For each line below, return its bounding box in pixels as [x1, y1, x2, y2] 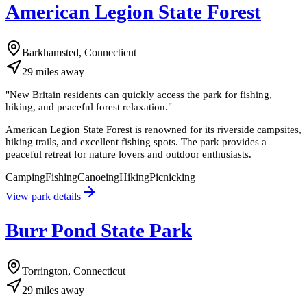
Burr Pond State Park [5, 219, 192, 241]
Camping [5, 171, 45, 183]
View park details [5, 190, 81, 202]
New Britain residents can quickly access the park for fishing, [10, 88, 272, 101]
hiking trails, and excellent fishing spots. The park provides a [5, 136, 267, 148]
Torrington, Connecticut [22, 265, 125, 277]
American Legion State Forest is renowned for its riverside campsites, [5, 123, 302, 136]
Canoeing [77, 171, 119, 183]
